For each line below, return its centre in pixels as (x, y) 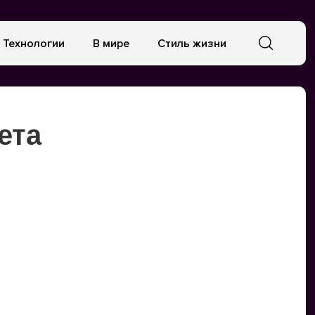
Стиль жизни (192, 43)
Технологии (33, 43)
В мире (111, 43)
